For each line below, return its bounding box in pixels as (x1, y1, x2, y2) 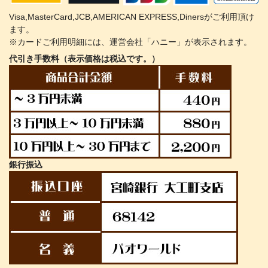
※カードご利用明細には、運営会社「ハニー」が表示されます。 (9, 37, 252, 47)
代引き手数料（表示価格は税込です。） (9, 54, 160, 64)
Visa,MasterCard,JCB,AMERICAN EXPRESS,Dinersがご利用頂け (9, 12, 254, 22)
